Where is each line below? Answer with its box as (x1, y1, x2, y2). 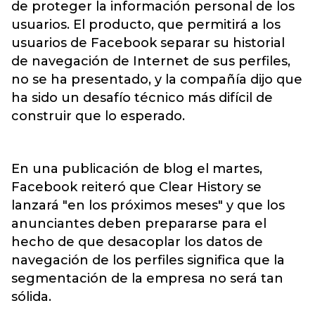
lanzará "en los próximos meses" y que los (11, 198, 285, 213)
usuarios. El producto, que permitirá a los (11, 17, 281, 32)
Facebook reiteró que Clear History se (11, 179, 262, 195)
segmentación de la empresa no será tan (11, 271, 283, 286)
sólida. (11, 289, 51, 304)
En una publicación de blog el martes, (11, 161, 262, 176)
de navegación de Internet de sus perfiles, (11, 53, 290, 69)
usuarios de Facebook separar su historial (11, 35, 285, 51)
